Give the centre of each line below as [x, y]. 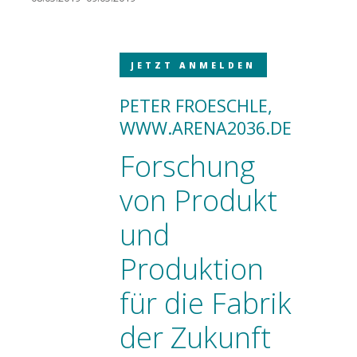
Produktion [192, 269]
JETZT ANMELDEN [193, 65]
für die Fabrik [206, 303]
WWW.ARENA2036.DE [206, 128]
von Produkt [198, 200]
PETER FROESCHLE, [196, 106]
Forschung [187, 166]
